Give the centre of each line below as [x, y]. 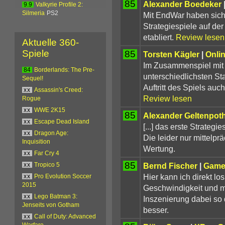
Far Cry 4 [47, 153]
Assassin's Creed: [59, 90]
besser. [156, 210]
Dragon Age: [51, 133]
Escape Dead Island [62, 121]
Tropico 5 [47, 164]
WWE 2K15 [50, 110]
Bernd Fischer [170, 165]
